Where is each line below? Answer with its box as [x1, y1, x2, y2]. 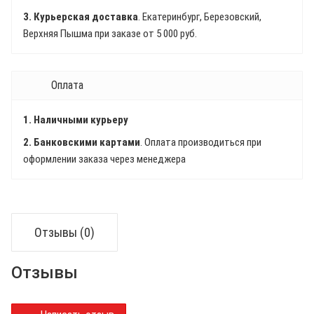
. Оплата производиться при [140, 136, 261, 149]
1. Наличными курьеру [23, 114, 128, 126]
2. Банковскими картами [23, 136, 140, 149]
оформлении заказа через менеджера [23, 153, 186, 165]
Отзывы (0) [34, 225, 95, 240]
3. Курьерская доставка [23, 11, 138, 23]
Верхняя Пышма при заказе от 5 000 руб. [23, 27, 197, 40]
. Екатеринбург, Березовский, [138, 11, 261, 23]
